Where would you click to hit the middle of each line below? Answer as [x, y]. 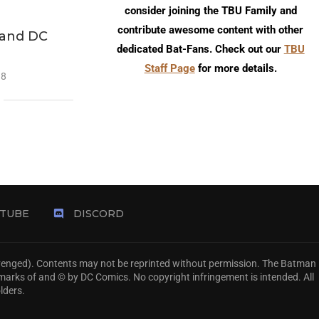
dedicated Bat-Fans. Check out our [200, 49]
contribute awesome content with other [211, 30]
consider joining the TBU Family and [210, 10]
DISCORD [99, 214]
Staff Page [169, 68]
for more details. [236, 68]
